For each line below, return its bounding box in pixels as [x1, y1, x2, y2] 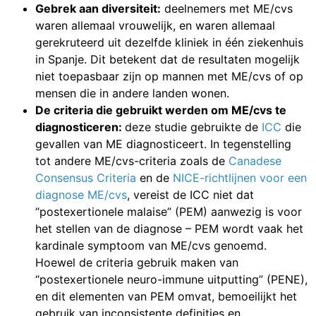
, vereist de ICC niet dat [127, 187, 254, 202]
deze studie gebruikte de [125, 119, 262, 134]
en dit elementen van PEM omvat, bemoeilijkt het [35, 288, 297, 303]
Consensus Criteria [35, 170, 136, 185]
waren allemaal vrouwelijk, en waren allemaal [35, 18, 275, 32]
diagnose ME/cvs [35, 187, 127, 202]
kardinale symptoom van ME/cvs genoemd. [35, 238, 267, 253]
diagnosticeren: [35, 119, 125, 134]
